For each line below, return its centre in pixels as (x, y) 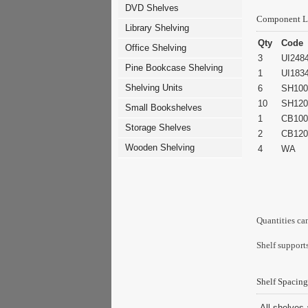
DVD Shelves (152, 8)
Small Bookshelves (164, 108)
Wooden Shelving (160, 147)
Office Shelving (156, 48)
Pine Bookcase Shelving (174, 68)
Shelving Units (154, 88)
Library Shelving (157, 28)
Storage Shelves (158, 128)
